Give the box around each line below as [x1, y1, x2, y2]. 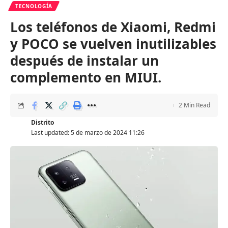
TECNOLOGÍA [15, 3, 52, 10]
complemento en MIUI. [10, 68, 161, 87]
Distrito [31, 118, 54, 127]
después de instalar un [10, 51, 159, 70]
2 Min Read [179, 101, 210, 110]
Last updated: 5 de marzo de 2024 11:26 [31, 128, 145, 137]
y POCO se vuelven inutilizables [10, 35, 216, 53]
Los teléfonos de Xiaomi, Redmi [10, 18, 216, 37]
